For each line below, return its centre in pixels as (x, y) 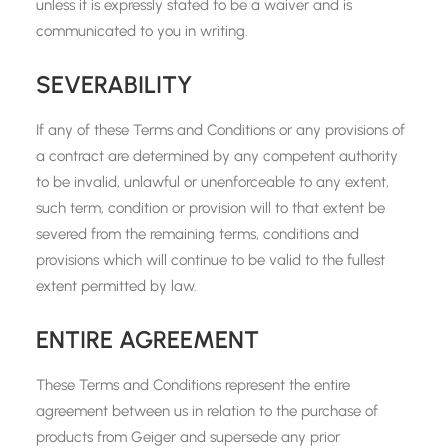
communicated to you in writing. (142, 31)
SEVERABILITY (114, 84)
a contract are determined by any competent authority (217, 156)
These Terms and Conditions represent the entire (193, 385)
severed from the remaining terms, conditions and (197, 234)
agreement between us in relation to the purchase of (207, 411)
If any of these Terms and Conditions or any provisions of (220, 130)
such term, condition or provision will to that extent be (210, 208)
